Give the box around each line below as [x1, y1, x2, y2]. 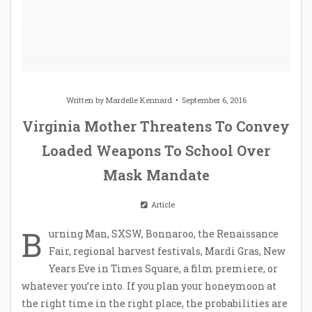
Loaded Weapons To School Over [42, 141, 270, 159]
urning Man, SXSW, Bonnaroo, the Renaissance [49, 226, 279, 240]
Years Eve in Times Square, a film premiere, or [49, 261, 278, 275]
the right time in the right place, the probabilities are [22, 296, 288, 310]
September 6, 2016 [181, 94, 247, 105]
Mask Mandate [102, 165, 210, 184]
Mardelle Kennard [105, 94, 172, 105]
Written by [65, 94, 106, 105]
